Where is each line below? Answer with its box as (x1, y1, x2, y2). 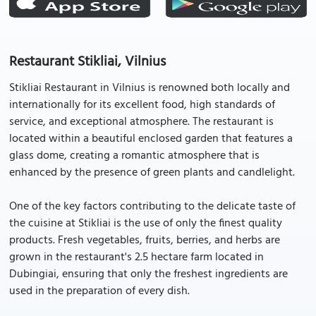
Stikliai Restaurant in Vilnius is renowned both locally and (9, 79, 290, 97)
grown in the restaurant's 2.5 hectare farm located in (9, 248, 264, 267)
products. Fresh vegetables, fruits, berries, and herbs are (9, 231, 280, 250)
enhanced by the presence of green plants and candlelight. (9, 164, 295, 182)
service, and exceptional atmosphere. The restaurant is (9, 113, 274, 131)
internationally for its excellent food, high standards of (9, 96, 275, 114)
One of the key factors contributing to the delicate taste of (9, 197, 296, 216)
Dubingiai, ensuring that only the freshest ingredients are (9, 265, 288, 284)
